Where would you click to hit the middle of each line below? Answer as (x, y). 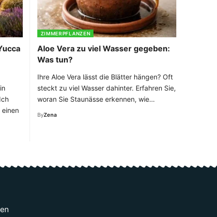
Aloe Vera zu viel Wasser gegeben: (103, 48)
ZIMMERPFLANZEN (65, 33)
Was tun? (55, 59)
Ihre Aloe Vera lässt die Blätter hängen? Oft (105, 77)
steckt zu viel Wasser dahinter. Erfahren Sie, (106, 88)
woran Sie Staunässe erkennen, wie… (96, 99)
